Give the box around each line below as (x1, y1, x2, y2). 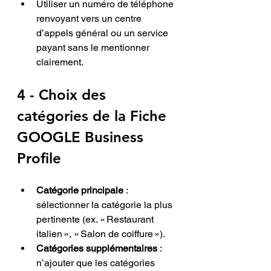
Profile (17, 149, 61, 167)
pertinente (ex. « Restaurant (36, 213, 156, 225)
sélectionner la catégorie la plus (36, 198, 175, 211)
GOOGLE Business (17, 128, 148, 146)
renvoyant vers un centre (36, 12, 144, 24)
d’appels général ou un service (36, 27, 171, 39)
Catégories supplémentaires (36, 242, 157, 254)
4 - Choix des (17, 85, 110, 103)
